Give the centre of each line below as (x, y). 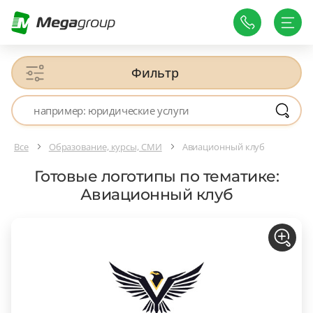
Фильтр (155, 73)
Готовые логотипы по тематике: (156, 177)
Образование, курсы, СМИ (105, 146)
